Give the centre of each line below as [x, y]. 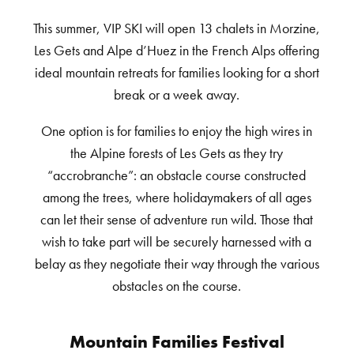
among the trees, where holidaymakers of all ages [177, 198]
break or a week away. [177, 95]
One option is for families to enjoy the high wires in [177, 131]
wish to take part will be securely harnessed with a [177, 242]
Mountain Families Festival [177, 341]
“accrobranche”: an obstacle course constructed [177, 175]
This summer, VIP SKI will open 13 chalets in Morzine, [177, 28]
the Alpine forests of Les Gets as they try [177, 153]
